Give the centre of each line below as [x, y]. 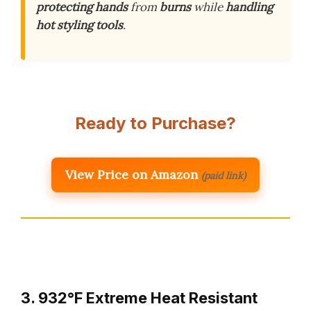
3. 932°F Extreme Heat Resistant [139, 298]
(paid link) [224, 176]
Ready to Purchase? [155, 124]
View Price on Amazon [132, 175]
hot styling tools [79, 25]
